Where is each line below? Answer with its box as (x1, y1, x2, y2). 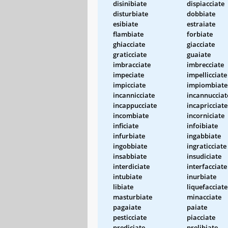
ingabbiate (187, 131, 221, 140)
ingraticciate (187, 141, 226, 151)
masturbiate (113, 192, 152, 202)
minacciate (187, 192, 221, 202)
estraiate (187, 19, 215, 28)
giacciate (187, 39, 215, 49)
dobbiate (187, 9, 215, 18)
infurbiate (113, 131, 145, 140)
